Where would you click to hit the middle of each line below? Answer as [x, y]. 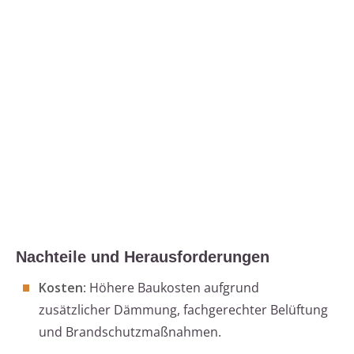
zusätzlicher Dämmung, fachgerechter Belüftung [183, 310]
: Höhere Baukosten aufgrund [171, 288]
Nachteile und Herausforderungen [143, 257]
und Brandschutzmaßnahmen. [130, 332]
